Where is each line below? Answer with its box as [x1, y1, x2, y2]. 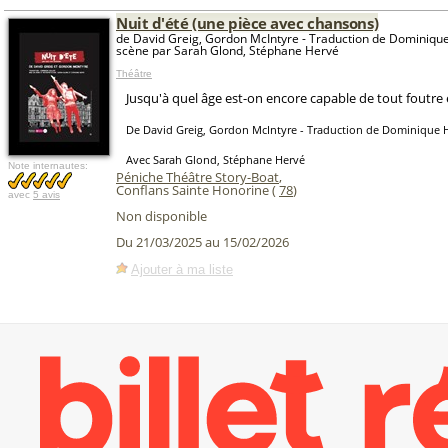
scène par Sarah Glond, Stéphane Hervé [116, 42, 339, 59]
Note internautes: [8, 160, 88, 171]
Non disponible [116, 207, 207, 225]
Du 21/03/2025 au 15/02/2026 [116, 233, 289, 252]
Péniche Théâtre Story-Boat [116, 168, 279, 186]
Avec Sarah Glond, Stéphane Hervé [126, 152, 305, 167]
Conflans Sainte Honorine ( [116, 181, 279, 199]
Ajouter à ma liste [131, 261, 233, 277]
